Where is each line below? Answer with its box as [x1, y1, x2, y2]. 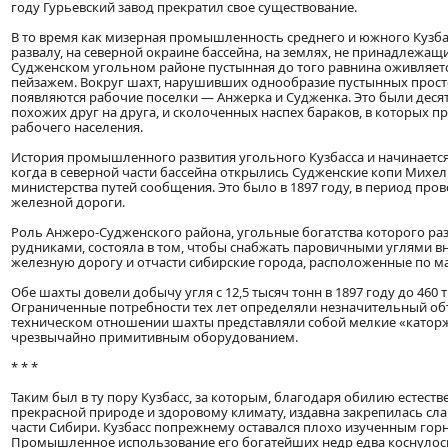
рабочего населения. [11, 118, 143, 137]
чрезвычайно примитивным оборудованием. [11, 328, 298, 347]
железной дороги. [11, 193, 125, 212]
